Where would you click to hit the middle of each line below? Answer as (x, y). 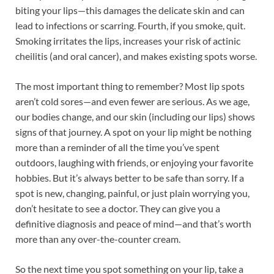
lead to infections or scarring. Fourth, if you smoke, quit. (130, 25)
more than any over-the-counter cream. (98, 239)
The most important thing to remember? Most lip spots (130, 86)
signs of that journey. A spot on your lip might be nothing (133, 131)
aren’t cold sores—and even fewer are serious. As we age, (132, 101)
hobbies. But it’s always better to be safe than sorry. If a (130, 177)
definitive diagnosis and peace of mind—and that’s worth (133, 223)
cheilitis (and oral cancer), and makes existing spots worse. (136, 56)
